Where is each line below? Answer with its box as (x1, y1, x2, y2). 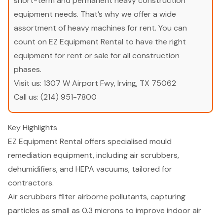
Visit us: (14, 78, 43, 89)
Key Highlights (8, 122, 57, 133)
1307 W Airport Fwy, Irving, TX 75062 (43, 78, 176, 89)
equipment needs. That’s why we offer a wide (14, 9, 176, 20)
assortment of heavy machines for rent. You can (14, 23, 187, 34)
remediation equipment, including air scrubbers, (8, 150, 179, 161)
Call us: (14, 92, 40, 103)
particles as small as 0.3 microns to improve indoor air (8, 205, 201, 216)
